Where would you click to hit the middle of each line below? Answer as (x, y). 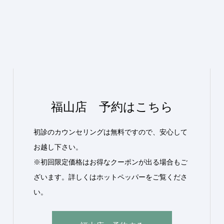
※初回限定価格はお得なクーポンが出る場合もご (110, 162)
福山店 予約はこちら (112, 107)
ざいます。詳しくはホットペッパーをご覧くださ (110, 177)
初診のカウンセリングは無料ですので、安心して (110, 132)
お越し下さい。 (58, 147)
